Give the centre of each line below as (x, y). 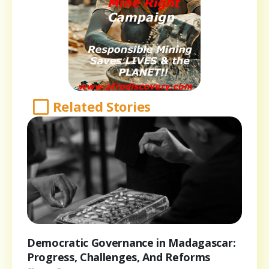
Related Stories (101, 107)
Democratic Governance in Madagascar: (131, 243)
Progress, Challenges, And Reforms (119, 257)
